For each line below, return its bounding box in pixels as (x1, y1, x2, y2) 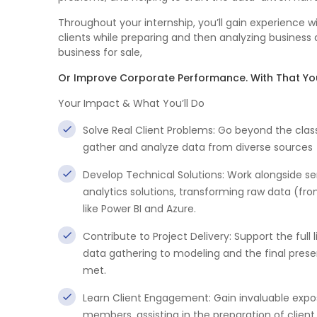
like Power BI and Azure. (83, 202, 196, 216)
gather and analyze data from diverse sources (83, 140, 313, 154)
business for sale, (58, 45, 142, 59)
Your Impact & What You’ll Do (58, 96, 204, 110)
